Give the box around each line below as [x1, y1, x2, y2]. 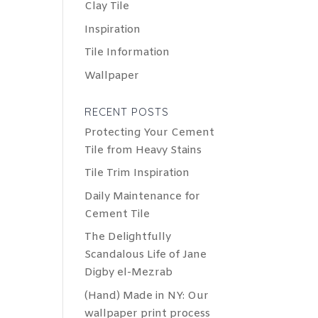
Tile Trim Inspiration [84, 166, 190, 181]
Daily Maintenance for [84, 189, 201, 204]
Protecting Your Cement [84, 125, 215, 140]
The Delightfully [84, 230, 172, 245]
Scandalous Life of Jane [84, 248, 207, 263]
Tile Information [84, 45, 170, 60]
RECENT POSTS [84, 104, 170, 119]
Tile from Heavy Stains [84, 143, 202, 158]
